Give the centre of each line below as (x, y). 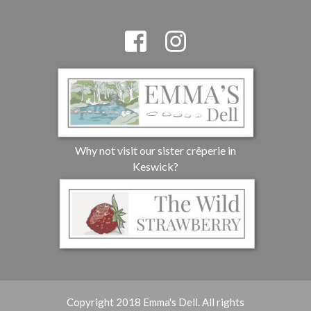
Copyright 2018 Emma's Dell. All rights (155, 302)
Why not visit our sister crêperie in (155, 151)
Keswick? (155, 167)
